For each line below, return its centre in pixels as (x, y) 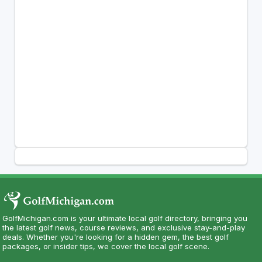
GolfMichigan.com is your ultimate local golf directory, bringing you (125, 218)
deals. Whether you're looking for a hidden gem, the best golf (116, 237)
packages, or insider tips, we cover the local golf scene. (106, 246)
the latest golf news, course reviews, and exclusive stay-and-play (124, 227)
